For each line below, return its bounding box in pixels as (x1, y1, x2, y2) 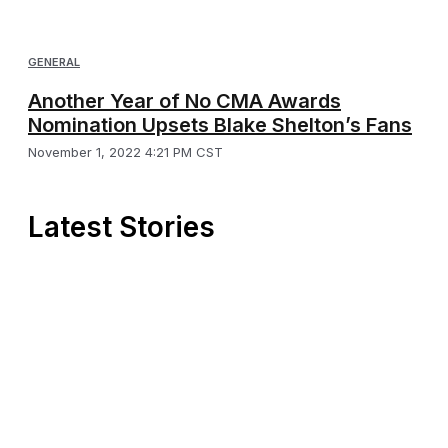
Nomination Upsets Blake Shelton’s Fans (28, 113, 412, 138)
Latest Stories (28, 210, 215, 245)
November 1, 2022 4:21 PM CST (28, 144, 223, 161)
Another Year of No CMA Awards (28, 89, 341, 114)
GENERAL (28, 55, 80, 70)
